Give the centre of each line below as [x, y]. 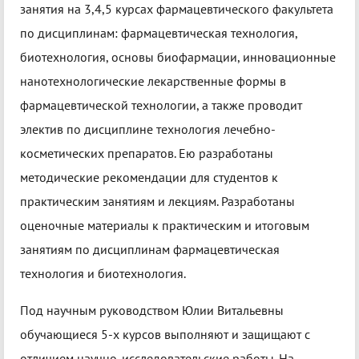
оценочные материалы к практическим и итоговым [165, 226]
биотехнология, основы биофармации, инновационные [178, 57]
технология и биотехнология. [103, 274]
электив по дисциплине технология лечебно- [148, 129]
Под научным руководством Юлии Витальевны [152, 311]
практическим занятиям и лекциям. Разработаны [157, 202]
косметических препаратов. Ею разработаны [147, 153]
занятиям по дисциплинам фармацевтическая [150, 250]
